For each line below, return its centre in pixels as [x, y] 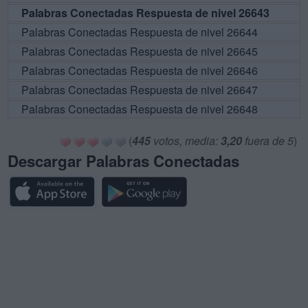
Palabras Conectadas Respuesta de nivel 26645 [140, 51]
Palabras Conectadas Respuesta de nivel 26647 [140, 89]
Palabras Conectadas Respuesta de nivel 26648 [140, 109]
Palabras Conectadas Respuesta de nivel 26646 [140, 70]
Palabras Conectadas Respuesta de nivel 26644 [140, 32]
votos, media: [186, 140]
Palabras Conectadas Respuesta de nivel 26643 [145, 12]
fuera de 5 [268, 140]
